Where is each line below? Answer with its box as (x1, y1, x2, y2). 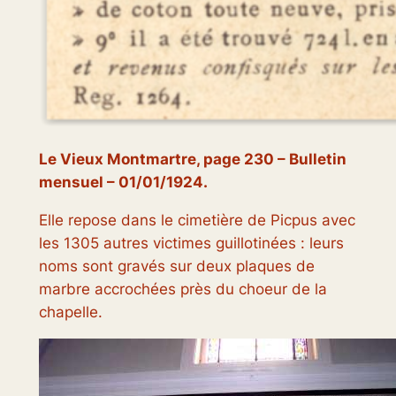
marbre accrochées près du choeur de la (38, 279, 327, 298)
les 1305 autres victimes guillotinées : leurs (38, 233, 344, 252)
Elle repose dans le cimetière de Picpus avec (38, 210, 355, 229)
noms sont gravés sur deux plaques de (38, 256, 315, 275)
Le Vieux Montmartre (38, 150, 196, 168)
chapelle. (38, 302, 103, 321)
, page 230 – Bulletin (195, 150, 346, 168)
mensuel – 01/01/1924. (38, 173, 208, 191)
